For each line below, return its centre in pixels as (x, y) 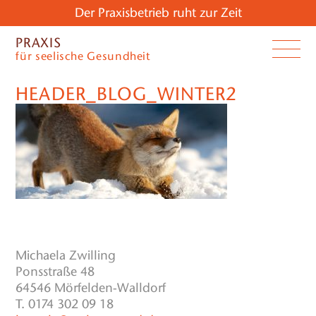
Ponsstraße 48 (55, 271)
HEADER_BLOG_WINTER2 (127, 94)
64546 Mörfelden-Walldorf (91, 287)
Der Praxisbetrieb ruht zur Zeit (158, 13)
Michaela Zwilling (66, 255)
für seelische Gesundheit (83, 56)
